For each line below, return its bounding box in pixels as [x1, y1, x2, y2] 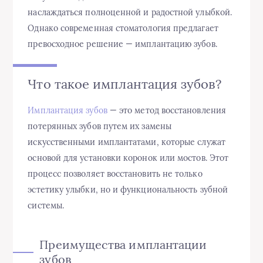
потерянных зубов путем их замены [28, 121, 171, 132]
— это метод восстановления [107, 105, 226, 116]
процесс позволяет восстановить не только [28, 168, 203, 180]
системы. [28, 200, 65, 211]
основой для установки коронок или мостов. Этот [28, 153, 229, 164]
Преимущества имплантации [39, 237, 207, 252]
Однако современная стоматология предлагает [28, 23, 218, 34]
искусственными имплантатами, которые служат [28, 137, 225, 148]
